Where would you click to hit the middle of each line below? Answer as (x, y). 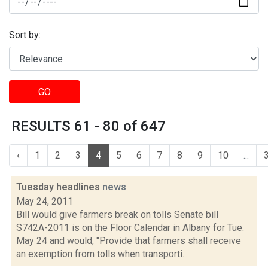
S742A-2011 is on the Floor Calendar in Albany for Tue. (130, 228)
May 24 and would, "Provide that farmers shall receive (129, 241)
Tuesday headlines (59, 187)
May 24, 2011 (45, 201)
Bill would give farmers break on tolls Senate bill (117, 214)
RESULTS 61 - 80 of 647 (89, 126)
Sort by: (25, 35)
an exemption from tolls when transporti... (102, 254)
